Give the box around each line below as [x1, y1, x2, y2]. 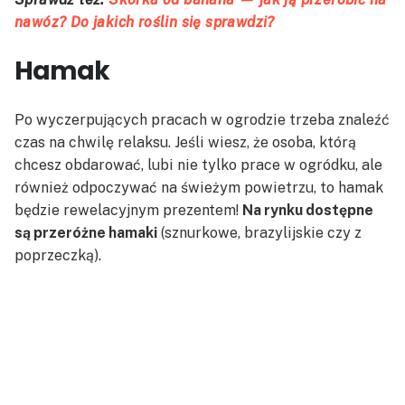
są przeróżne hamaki [14, 224, 157, 242]
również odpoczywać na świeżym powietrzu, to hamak [14, 179, 383, 197]
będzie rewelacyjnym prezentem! [14, 202, 242, 220]
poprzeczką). [14, 247, 101, 265]
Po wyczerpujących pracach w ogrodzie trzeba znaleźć [14, 111, 390, 129]
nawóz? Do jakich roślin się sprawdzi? [14, 14, 275, 32]
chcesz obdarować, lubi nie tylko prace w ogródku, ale [14, 156, 382, 174]
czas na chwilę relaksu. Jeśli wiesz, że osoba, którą [14, 134, 356, 152]
